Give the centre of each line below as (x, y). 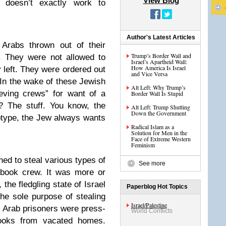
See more (152, 163)
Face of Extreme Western (161, 139)
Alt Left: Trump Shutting (161, 107)
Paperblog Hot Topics (157, 187)
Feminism (143, 145)
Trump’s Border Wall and (161, 55)
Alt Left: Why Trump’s (158, 87)
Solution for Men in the (159, 133)
